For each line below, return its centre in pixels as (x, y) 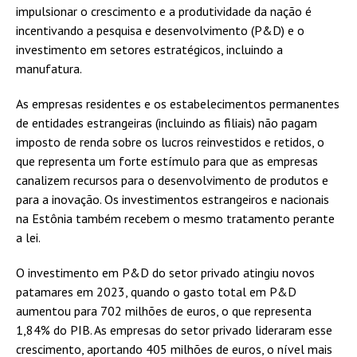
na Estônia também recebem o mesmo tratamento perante (175, 219)
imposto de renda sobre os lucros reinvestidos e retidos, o (170, 142)
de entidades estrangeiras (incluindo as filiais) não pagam (167, 123)
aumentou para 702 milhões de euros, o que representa (164, 311)
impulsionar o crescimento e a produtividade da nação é (164, 12)
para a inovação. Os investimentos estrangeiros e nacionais (173, 200)
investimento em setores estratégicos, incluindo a (149, 50)
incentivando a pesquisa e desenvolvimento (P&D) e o (160, 31)
